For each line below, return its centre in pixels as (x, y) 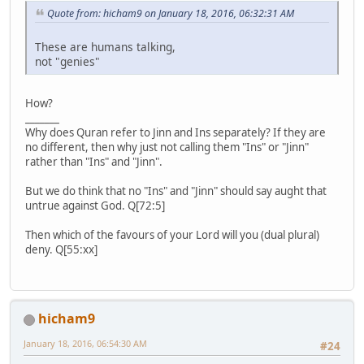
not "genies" (67, 61)
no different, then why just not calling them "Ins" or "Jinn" (167, 147)
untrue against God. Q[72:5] (95, 205)
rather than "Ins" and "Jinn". (94, 161)
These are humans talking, (105, 46)
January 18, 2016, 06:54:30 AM (85, 344)
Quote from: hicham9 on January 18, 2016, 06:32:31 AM (171, 14)
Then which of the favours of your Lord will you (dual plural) (172, 234)
